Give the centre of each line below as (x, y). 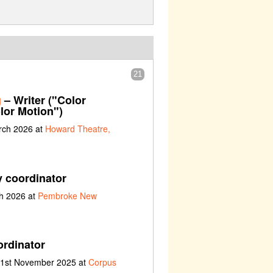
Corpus (102, 262)
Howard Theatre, (77, 128)
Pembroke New (67, 195)
